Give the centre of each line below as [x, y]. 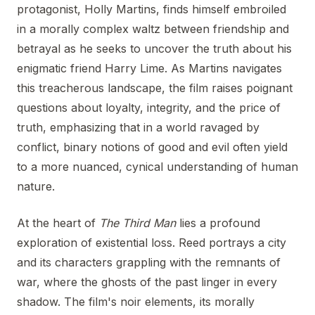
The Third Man [137, 223]
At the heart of [58, 223]
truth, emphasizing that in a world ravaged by [138, 127]
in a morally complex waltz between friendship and [153, 28]
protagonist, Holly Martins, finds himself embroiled [152, 9]
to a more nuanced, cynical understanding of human [157, 166]
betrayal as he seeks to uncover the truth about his [154, 48]
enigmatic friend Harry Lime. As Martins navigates [149, 68]
